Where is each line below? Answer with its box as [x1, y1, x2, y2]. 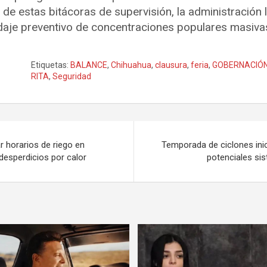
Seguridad [52, 71, 92, 81]
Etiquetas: [31, 60, 69, 70]
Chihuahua [111, 60, 152, 70]
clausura [155, 60, 188, 70]
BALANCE [70, 60, 108, 70]
